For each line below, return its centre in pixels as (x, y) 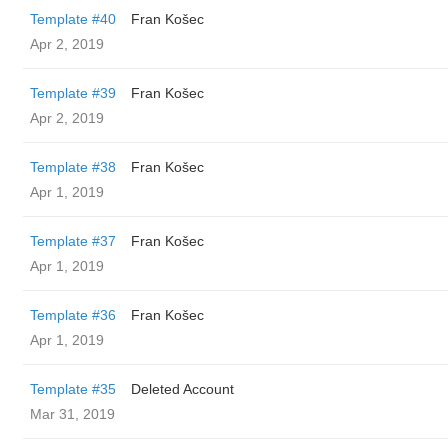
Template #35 (73, 389)
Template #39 (73, 93)
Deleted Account (182, 389)
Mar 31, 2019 (72, 414)
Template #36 (73, 315)
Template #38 (73, 167)
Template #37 (73, 241)
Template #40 (73, 19)
